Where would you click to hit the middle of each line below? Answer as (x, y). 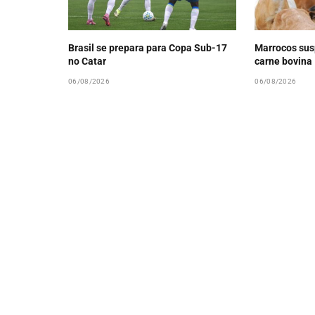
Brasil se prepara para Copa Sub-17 (148, 48)
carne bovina (284, 62)
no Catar (87, 62)
